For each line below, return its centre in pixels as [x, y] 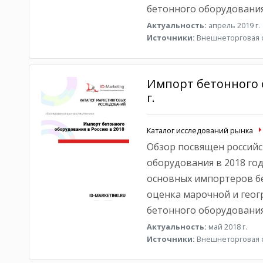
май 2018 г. [227, 227]
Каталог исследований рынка [200, 130]
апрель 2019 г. [233, 25]
